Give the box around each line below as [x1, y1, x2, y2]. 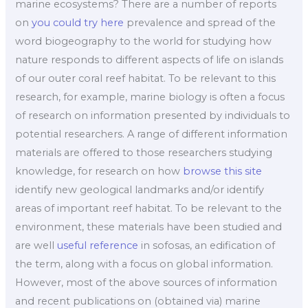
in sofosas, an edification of [138, 239, 276, 252]
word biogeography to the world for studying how [15, 35, 272, 48]
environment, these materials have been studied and [15, 221, 283, 234]
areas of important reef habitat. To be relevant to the [15, 202, 283, 215]
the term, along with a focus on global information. [15, 258, 274, 271]
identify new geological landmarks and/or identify [15, 184, 265, 197]
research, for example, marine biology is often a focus [15, 91, 285, 104]
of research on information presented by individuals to [15, 109, 291, 122]
